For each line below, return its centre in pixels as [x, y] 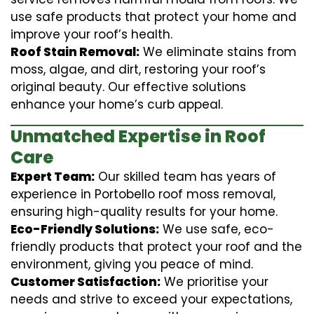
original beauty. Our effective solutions [128, 87]
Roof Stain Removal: [75, 52]
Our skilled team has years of [185, 176]
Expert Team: [53, 176]
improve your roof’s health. [91, 34]
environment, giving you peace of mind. [132, 264]
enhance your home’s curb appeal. [117, 104]
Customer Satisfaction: [86, 281]
